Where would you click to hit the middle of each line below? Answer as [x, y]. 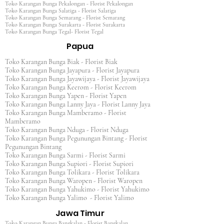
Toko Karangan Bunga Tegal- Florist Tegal [54, 31]
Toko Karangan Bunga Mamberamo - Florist [66, 113]
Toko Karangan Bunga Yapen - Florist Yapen [69, 96]
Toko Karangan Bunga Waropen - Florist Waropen [74, 181]
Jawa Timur [80, 213]
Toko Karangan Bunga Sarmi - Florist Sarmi [65, 155]
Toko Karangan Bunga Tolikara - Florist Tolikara [72, 172]
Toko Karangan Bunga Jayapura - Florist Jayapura [75, 70]
